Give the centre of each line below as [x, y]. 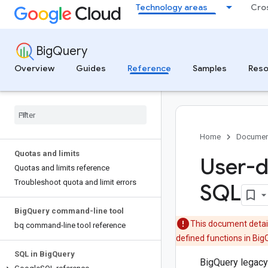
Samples [210, 68]
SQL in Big [33, 254]
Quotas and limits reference [62, 168]
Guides [91, 68]
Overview [34, 68]
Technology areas [172, 7]
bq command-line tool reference [70, 225]
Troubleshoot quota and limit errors [75, 182]
